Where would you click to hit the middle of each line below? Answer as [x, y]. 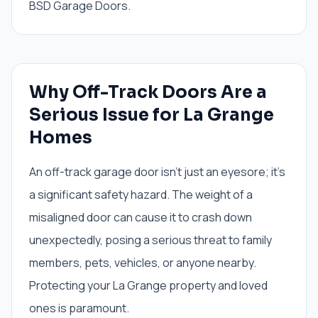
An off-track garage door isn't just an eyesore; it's [157, 172]
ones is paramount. [79, 308]
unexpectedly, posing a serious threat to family [150, 240]
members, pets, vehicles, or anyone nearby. [143, 263]
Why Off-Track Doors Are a [148, 92]
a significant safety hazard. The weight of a [141, 194]
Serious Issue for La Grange [152, 115]
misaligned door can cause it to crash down [141, 217]
